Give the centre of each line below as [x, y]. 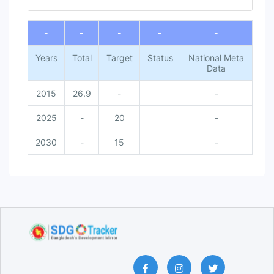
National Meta [216, 58]
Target [119, 58]
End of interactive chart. [76, 14]
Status [160, 58]
